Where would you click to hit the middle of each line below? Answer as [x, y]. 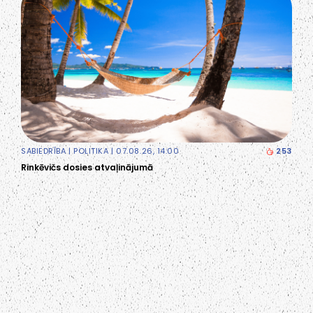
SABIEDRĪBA [44, 151]
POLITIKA [91, 151]
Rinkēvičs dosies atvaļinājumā [87, 167]
